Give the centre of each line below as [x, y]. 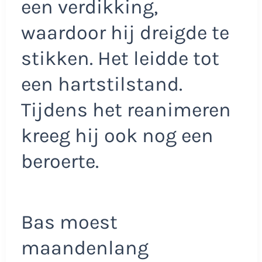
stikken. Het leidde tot [120, 59]
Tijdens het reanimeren [126, 110]
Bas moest [69, 222]
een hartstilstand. [101, 85]
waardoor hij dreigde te [125, 33]
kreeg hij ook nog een [117, 136]
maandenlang [85, 248]
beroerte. [60, 162]
